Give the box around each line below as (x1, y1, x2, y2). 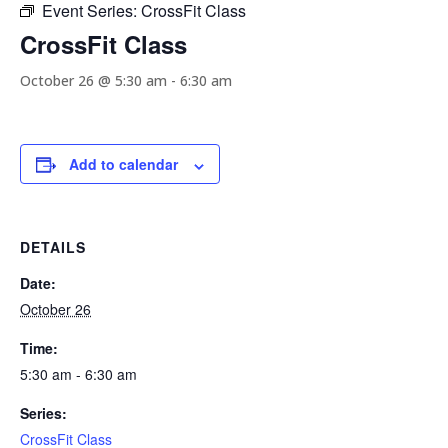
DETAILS (20, 237, 86, 258)
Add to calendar (69, 154, 178, 175)
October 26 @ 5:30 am (20, 71, 167, 91)
